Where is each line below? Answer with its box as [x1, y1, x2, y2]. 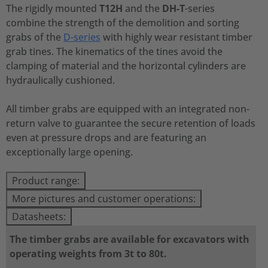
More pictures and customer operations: [12, 192, 196, 205]
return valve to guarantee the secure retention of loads [6, 117, 255, 130]
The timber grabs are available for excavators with [10, 233, 249, 246]
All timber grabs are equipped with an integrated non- [6, 102, 249, 115]
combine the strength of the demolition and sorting [6, 16, 239, 29]
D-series [63, 31, 100, 44]
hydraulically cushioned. [6, 74, 115, 87]
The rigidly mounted [6, 2, 99, 15]
